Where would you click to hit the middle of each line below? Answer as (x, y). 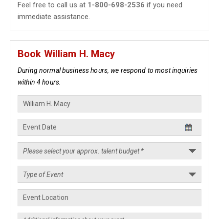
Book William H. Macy (66, 54)
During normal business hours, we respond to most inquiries (108, 70)
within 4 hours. (40, 82)
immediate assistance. (54, 17)
